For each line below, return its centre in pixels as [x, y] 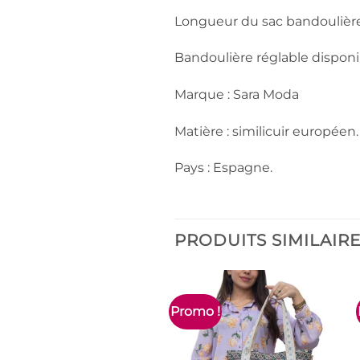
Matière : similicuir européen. [266, 131]
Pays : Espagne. [223, 168]
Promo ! [196, 311]
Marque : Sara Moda [237, 94]
